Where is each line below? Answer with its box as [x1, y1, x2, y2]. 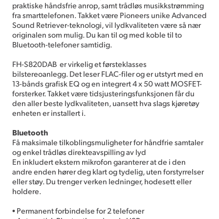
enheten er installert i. [12, 107, 86, 118]
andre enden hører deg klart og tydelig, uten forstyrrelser [12, 166, 204, 176]
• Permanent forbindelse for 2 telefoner [12, 205, 144, 216]
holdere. [12, 185, 42, 196]
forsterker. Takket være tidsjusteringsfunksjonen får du [12, 88, 195, 98]
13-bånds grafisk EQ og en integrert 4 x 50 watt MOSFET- [12, 78, 202, 88]
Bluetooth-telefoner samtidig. [12, 39, 112, 49]
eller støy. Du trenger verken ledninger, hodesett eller [12, 175, 192, 186]
